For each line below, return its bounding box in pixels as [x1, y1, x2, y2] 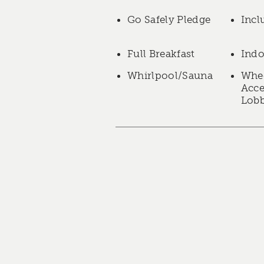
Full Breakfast [127, 48, 195, 60]
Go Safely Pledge [127, 14, 211, 25]
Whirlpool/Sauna [127, 70, 213, 81]
